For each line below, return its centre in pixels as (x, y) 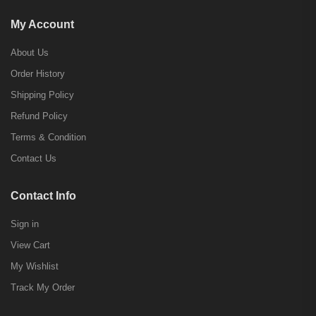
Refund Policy (39, 116)
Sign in (25, 224)
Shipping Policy (42, 95)
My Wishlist (35, 266)
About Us (30, 52)
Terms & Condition (48, 137)
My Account (42, 24)
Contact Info (43, 195)
